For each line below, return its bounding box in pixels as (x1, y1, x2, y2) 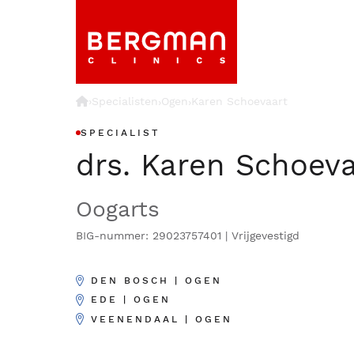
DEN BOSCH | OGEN (91, 275, 222, 286)
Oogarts (76, 196, 160, 222)
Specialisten (92, 95, 158, 107)
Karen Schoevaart (191, 95, 288, 107)
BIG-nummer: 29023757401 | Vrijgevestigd (76, 229, 299, 242)
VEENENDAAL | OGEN (91, 313, 232, 325)
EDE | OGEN (91, 294, 171, 306)
